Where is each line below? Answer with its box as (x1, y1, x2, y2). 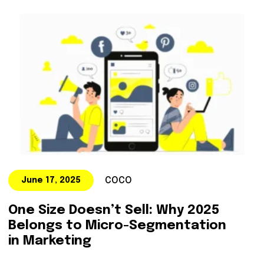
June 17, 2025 (21, 176, 81, 184)
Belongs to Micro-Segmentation (8, 219, 226, 232)
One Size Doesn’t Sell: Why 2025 (8, 204, 219, 217)
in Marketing (8, 235, 91, 247)
